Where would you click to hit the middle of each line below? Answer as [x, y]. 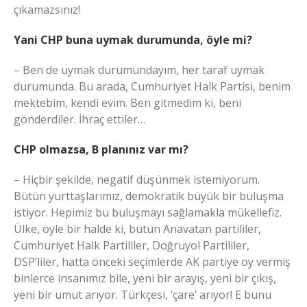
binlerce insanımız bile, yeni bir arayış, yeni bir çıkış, [145, 279]
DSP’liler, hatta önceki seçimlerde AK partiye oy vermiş [152, 262]
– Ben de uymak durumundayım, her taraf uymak [139, 70]
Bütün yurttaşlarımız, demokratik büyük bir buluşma [149, 196]
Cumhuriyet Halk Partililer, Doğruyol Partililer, [132, 246]
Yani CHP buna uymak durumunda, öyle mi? [133, 40]
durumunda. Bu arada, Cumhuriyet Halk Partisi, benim [152, 87]
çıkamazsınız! [47, 10]
